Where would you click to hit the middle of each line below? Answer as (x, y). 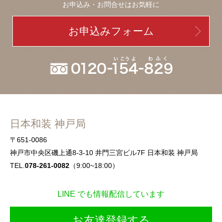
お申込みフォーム (111, 31)
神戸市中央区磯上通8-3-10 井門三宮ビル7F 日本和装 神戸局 (104, 153)
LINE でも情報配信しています (111, 194)
